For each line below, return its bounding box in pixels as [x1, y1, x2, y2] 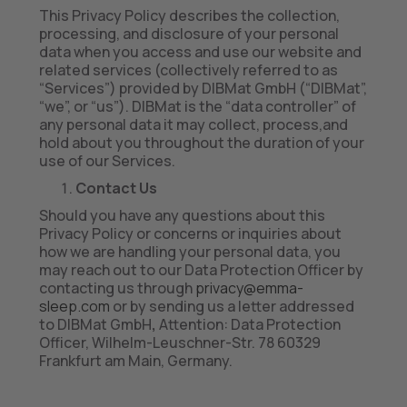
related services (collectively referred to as [38, 60, 338, 80]
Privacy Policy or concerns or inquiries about [38, 223, 342, 243]
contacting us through [38, 278, 195, 298]
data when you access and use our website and [38, 42, 362, 62]
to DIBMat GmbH [38, 314, 152, 334]
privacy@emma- [194, 278, 303, 298]
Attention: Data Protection [158, 314, 341, 334]
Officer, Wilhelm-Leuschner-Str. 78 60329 [38, 333, 321, 352]
